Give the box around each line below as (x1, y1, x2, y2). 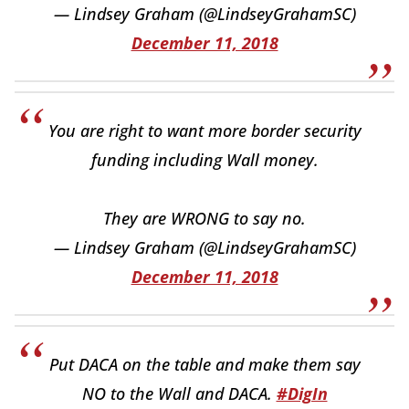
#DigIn (276, 383, 328, 405)
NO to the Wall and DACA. (81, 383, 277, 405)
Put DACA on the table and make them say (48, 353, 361, 376)
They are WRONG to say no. (103, 207, 306, 230)
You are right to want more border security (47, 120, 362, 142)
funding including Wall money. (90, 149, 319, 172)
